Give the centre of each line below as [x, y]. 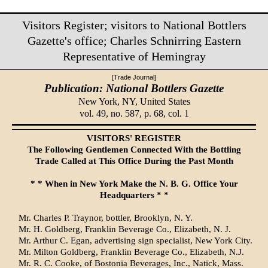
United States [165, 101]
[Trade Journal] [134, 77]
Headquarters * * [134, 195]
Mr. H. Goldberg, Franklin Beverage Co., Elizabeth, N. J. [124, 229]
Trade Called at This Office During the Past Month [134, 161]
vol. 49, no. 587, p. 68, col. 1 [134, 113]
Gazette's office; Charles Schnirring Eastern [134, 41]
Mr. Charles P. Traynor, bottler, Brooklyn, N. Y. [105, 218]
